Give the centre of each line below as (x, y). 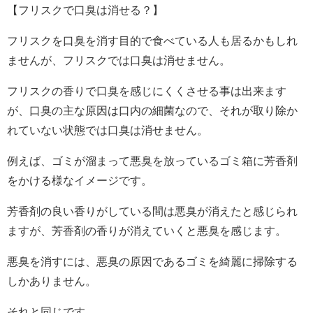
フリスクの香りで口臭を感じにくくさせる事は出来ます (147, 91)
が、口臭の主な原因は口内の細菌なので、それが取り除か (152, 110)
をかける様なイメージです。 (80, 180)
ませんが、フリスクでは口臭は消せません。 (119, 60)
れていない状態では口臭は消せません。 (108, 130)
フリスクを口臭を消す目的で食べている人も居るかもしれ (152, 41)
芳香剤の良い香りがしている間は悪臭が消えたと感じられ (152, 211)
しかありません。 (52, 281)
